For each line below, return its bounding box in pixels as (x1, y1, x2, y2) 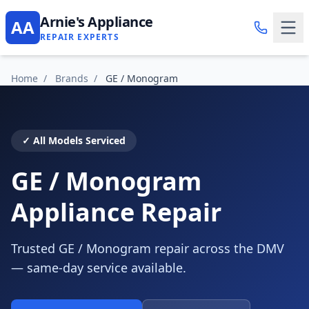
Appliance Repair (11, 195, 221, 229)
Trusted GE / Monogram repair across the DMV (11, 240, 284, 257)
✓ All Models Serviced (22, 134, 126, 147)
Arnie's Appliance (40, 12, 153, 31)
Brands (55, 72, 88, 85)
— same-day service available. (11, 259, 186, 276)
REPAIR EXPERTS (40, 31, 119, 43)
